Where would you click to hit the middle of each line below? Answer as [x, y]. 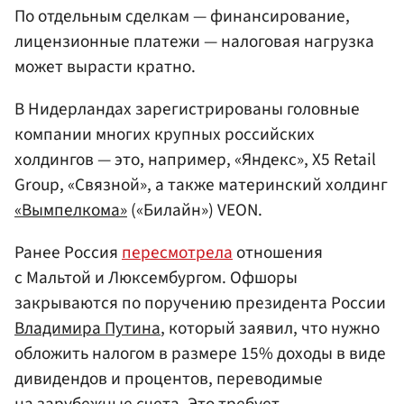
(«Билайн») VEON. [195, 211]
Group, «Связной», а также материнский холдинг [201, 185]
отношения [278, 253]
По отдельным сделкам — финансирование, [182, 17]
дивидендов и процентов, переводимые [169, 379]
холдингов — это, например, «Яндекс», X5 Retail [195, 160]
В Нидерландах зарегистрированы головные [187, 110]
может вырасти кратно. [105, 67]
